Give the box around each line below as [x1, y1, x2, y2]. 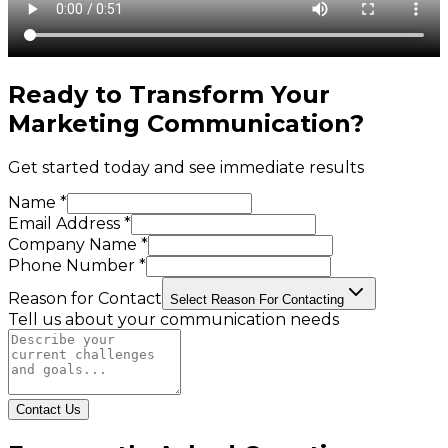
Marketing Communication [8, 109, 350, 139]
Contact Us [16, 402, 81, 418]
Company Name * [8, 235, 148, 255]
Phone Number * [8, 256, 146, 276]
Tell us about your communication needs [8, 310, 339, 330]
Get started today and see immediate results [8, 158, 364, 178]
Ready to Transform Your [8, 80, 330, 110]
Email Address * [8, 214, 131, 234]
